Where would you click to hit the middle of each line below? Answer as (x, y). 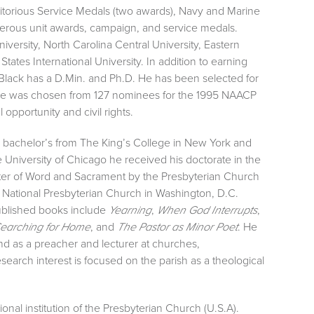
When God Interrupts (207, 210)
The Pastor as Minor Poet (177, 226)
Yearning (130, 210)
